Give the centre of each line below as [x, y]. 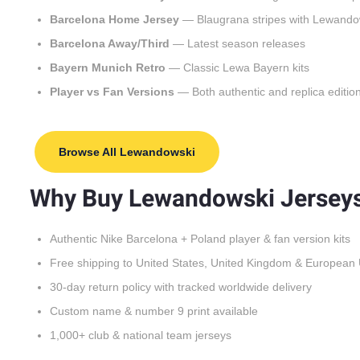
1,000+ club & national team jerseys [141, 335]
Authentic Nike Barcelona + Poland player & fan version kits [200, 238]
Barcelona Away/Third [110, 43]
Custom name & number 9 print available [154, 311]
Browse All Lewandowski [127, 151]
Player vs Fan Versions [112, 91]
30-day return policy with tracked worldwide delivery [181, 286]
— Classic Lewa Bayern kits [237, 67]
